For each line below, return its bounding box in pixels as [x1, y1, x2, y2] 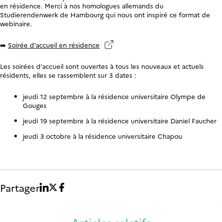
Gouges [22, 101, 47, 110]
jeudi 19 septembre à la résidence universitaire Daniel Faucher [22, 116, 217, 125]
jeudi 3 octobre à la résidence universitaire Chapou [22, 131, 182, 141]
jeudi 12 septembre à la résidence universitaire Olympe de [22, 92, 206, 101]
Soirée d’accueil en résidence [8, 40, 100, 50]
